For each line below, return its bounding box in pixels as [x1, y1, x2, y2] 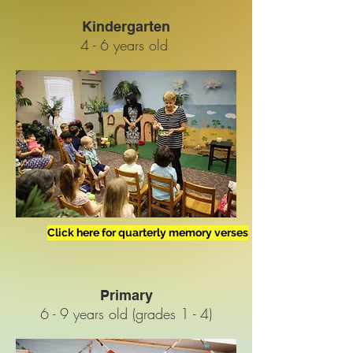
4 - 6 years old [80, 35, 173, 54]
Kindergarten [82, 18, 170, 35]
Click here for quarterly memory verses [47, 226, 248, 239]
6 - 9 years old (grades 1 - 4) [40, 304, 212, 323]
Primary [99, 287, 153, 303]
